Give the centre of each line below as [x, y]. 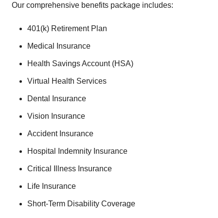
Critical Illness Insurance [70, 169]
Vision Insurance [56, 116]
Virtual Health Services [67, 81]
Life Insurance [52, 186]
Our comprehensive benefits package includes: [92, 5]
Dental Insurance [57, 99]
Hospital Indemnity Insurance [77, 151]
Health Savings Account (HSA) [80, 64]
